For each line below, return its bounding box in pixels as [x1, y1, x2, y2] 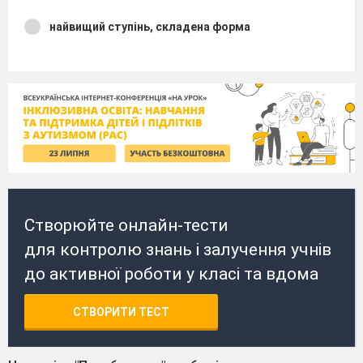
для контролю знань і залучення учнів [24, 239, 331, 259]
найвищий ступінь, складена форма [49, 20, 250, 33]
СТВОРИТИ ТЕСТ [73, 305, 169, 318]
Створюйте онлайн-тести [24, 215, 228, 235]
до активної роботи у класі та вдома [24, 263, 318, 284]
